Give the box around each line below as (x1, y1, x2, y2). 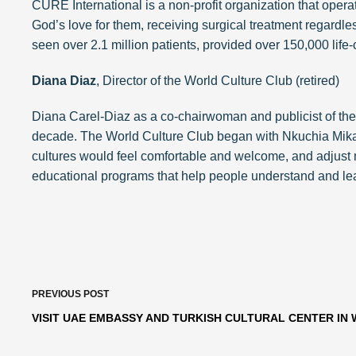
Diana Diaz (32, 74, 96, 88)
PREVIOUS (32, 288, 83, 300)
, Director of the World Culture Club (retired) (96, 74, 339, 88)
